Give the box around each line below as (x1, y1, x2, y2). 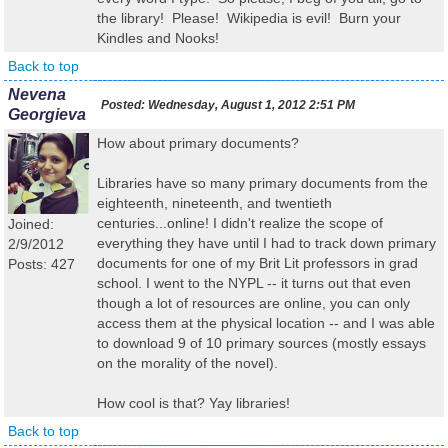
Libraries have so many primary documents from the (97, 175, 428, 191)
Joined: (8, 216, 54, 232)
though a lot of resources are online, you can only (97, 295, 410, 311)
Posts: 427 (8, 256, 75, 272)
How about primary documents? (97, 135, 299, 151)
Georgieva (8, 106, 86, 123)
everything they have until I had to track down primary (97, 235, 436, 251)
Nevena (8, 86, 66, 103)
